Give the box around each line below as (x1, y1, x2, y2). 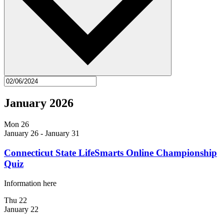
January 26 (4, 129, 38, 138)
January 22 (4, 204, 38, 213)
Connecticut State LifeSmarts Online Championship (4, 147, 217, 158)
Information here (4, 178, 56, 187)
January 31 (45, 129, 79, 138)
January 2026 (4, 96, 73, 110)
